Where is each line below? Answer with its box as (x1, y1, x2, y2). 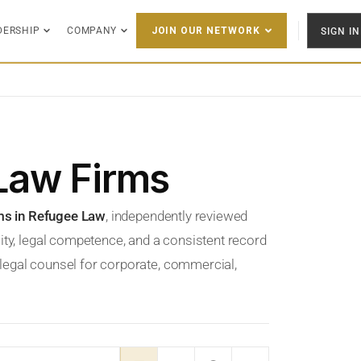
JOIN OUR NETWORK (151, 25, 260, 36)
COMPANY (67, 24, 118, 36)
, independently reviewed (106, 208, 248, 224)
